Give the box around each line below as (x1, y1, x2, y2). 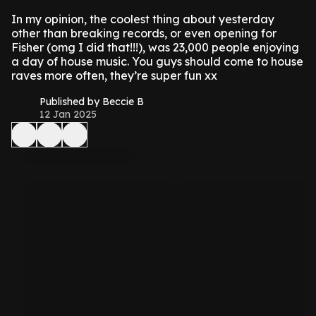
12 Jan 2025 (39, 108, 97, 121)
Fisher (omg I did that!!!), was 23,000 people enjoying (11, 40, 299, 54)
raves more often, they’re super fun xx (11, 68, 217, 83)
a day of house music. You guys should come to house (11, 54, 303, 68)
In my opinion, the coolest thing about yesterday (11, 12, 274, 26)
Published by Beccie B (39, 95, 144, 108)
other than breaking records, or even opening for (11, 26, 276, 40)
